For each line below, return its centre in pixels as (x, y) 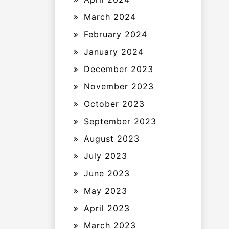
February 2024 (116, 34)
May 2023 (106, 191)
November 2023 (119, 86)
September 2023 (120, 121)
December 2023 (119, 69)
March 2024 (110, 17)
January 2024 (114, 52)
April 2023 (107, 208)
